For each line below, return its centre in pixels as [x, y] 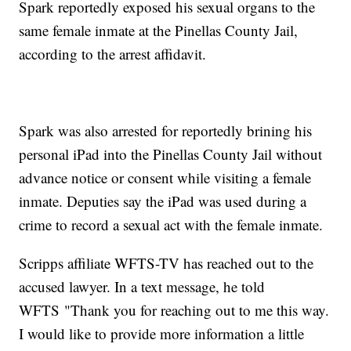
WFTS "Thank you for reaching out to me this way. [174, 310]
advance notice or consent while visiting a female [165, 178]
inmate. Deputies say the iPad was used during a [163, 201]
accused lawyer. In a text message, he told [142, 287]
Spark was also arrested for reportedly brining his [166, 131]
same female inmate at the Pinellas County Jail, [159, 31]
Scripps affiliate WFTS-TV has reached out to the [166, 263]
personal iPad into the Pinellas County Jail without [171, 154]
